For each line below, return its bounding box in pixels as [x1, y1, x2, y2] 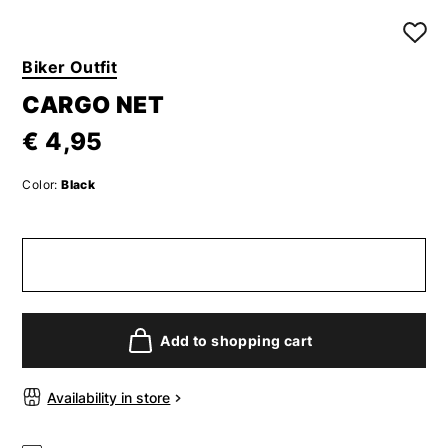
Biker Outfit [22, 56, 118, 77]
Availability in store [47, 388, 171, 406]
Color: [22, 176, 58, 192]
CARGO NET [22, 90, 165, 119]
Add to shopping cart [160, 331, 313, 349]
